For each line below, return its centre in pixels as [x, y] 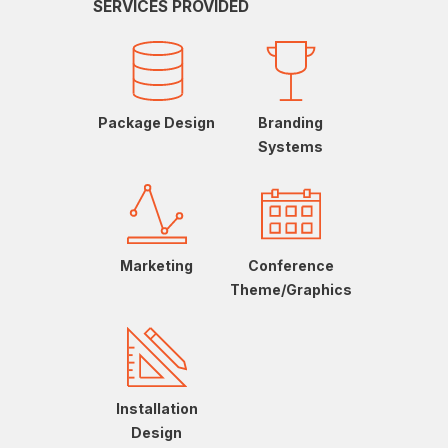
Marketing [157, 266]
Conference [290, 266]
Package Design [157, 123]
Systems [291, 147]
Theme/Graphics [290, 290]
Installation [156, 409]
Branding [291, 123]
